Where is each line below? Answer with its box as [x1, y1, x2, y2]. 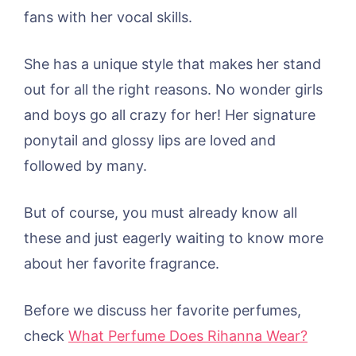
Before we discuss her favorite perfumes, [24, 301, 301, 319]
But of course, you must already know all [24, 203, 297, 221]
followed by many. [24, 157, 147, 174]
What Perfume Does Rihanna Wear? [68, 327, 308, 344]
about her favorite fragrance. [24, 254, 219, 272]
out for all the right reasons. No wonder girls [24, 80, 323, 98]
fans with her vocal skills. [24, 8, 192, 25]
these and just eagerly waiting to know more [24, 229, 323, 246]
